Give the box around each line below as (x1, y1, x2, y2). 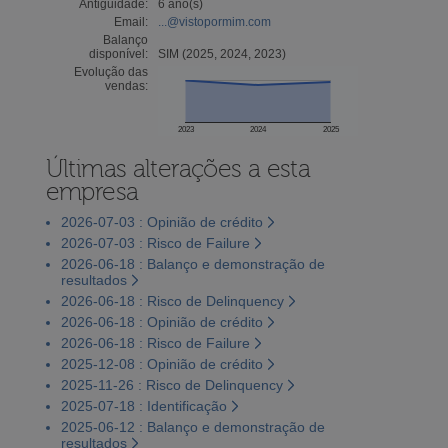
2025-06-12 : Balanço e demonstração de (60, 418, 325, 435)
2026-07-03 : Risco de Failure (60, 234, 250, 251)
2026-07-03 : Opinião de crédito (60, 213, 263, 230)
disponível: (88, 46, 148, 61)
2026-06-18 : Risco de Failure (60, 334, 250, 351)
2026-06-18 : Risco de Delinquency (60, 292, 284, 309)
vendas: (104, 78, 148, 93)
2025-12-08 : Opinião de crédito (60, 355, 263, 372)
